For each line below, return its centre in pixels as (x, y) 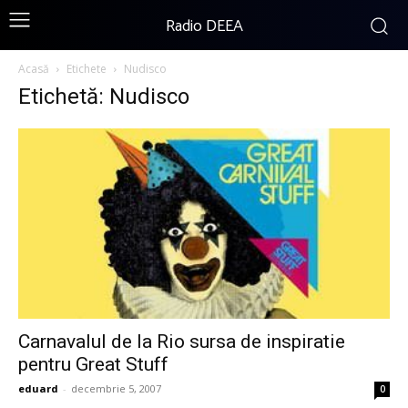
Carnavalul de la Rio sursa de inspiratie (182, 342)
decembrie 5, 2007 (116, 389)
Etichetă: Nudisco (104, 97)
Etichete (87, 69)
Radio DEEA (204, 26)
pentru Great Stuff (93, 365)
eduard (38, 389)
